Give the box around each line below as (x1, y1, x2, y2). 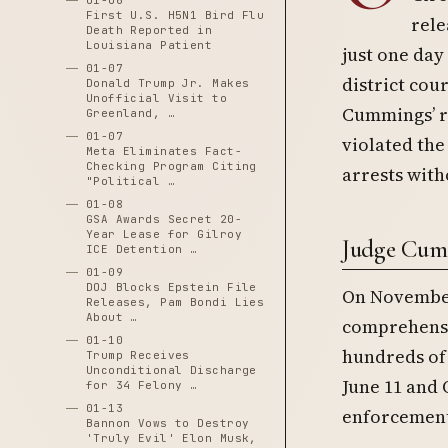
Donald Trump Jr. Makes (85, 76, 250, 90)
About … (85, 310, 138, 324)
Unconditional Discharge (85, 363, 257, 377)
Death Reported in (85, 23, 213, 37)
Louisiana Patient (85, 38, 213, 52)
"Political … (85, 174, 176, 188)
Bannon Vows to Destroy (85, 416, 250, 430)
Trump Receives (85, 348, 190, 362)
